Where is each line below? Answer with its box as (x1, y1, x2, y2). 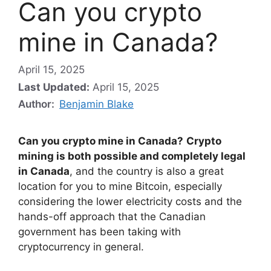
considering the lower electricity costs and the (18, 195, 242, 208)
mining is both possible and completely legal (18, 150, 246, 163)
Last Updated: (18, 81, 90, 94)
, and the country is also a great (70, 165, 224, 178)
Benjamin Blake (59, 98, 134, 111)
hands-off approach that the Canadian (18, 211, 206, 223)
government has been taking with (18, 226, 181, 238)
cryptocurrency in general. (18, 241, 144, 253)
